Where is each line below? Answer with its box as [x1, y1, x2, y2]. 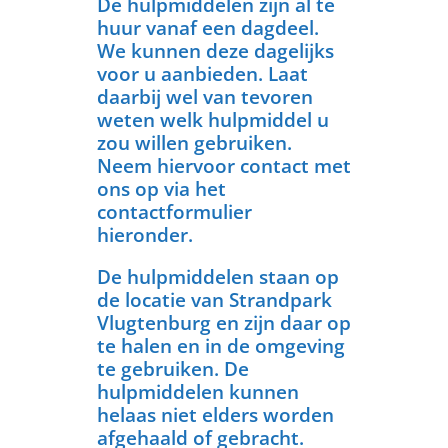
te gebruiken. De [96, 355, 249, 382]
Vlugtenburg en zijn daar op [96, 309, 351, 336]
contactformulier [96, 198, 252, 225]
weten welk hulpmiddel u [96, 106, 329, 133]
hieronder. [96, 221, 193, 248]
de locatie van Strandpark [96, 286, 332, 313]
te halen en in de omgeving [96, 332, 345, 359]
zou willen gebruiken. [96, 129, 292, 156]
